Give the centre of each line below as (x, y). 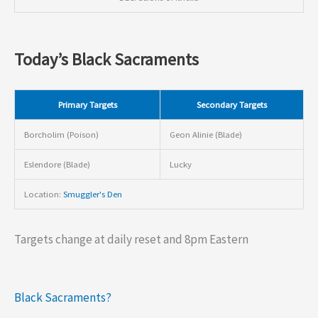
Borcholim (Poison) (61, 134)
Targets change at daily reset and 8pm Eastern (131, 240)
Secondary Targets (232, 104)
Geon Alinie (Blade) (205, 134)
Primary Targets (87, 104)
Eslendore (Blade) (57, 164)
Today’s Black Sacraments (106, 59)
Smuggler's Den (92, 193)
